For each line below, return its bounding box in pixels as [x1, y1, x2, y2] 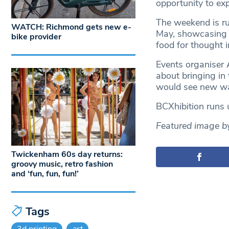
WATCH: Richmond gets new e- [11, 21, 131, 33]
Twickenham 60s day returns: [11, 148, 123, 160]
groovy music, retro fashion [11, 158, 113, 170]
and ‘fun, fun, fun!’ [11, 168, 79, 179]
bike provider [11, 31, 61, 43]
